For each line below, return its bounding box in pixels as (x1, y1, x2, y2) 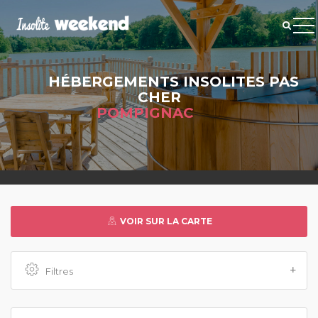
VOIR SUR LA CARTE (117, 216, 212, 226)
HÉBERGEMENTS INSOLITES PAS (48, 73, 299, 90)
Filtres (45, 265, 73, 277)
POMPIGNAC (96, 104, 194, 121)
